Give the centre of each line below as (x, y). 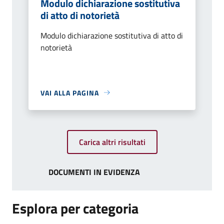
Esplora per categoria (75, 208)
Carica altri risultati (112, 142)
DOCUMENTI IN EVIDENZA (94, 172)
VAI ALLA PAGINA (70, 92)
